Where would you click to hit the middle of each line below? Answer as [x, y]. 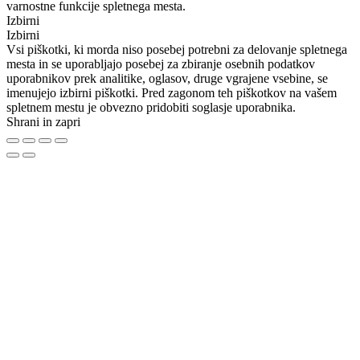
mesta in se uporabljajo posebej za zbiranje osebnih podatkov [161, 64]
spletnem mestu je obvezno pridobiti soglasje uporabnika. [151, 108]
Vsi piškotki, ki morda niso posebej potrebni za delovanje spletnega [177, 50]
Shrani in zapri [43, 122]
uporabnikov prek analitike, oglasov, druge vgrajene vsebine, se [167, 79]
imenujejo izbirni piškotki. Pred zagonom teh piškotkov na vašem [172, 93]
